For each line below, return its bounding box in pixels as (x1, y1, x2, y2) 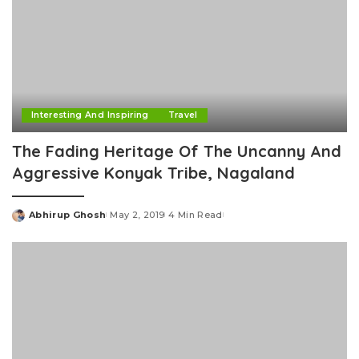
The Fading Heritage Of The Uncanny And (12, 141, 341, 162)
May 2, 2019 (110, 209, 165, 221)
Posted (11, 215, 50, 227)
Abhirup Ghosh (29, 209, 107, 221)
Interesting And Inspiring (31, 110, 149, 121)
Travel (167, 110, 198, 121)
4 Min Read (168, 209, 223, 221)
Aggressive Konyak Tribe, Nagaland (12, 163, 295, 184)
